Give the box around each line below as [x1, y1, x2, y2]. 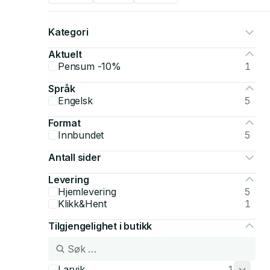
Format [48, 117, 81, 129]
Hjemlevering [58, 186, 116, 198]
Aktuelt [48, 48, 82, 60]
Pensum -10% [58, 60, 121, 72]
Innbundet [58, 129, 104, 141]
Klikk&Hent [58, 198, 107, 210]
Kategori [48, 26, 89, 38]
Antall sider [48, 151, 101, 163]
